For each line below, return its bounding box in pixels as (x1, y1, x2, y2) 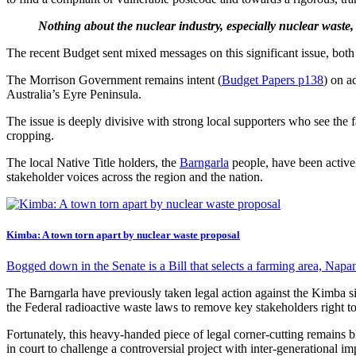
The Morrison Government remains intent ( (6, 72, 222, 87)
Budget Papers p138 (222, 72, 323, 87)
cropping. (6, 128, 54, 142)
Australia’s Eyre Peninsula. (6, 87, 141, 101)
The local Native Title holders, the (6, 155, 180, 169)
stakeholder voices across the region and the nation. (6, 169, 263, 184)
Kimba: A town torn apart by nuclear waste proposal (6, 229, 240, 242)
